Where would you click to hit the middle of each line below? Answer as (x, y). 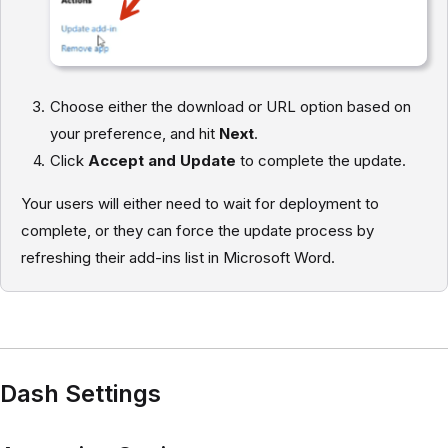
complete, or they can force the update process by (197, 230)
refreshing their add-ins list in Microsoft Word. (178, 257)
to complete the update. (321, 160)
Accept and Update (162, 160)
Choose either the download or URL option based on (230, 106)
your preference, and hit (134, 133)
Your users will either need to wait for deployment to (200, 203)
